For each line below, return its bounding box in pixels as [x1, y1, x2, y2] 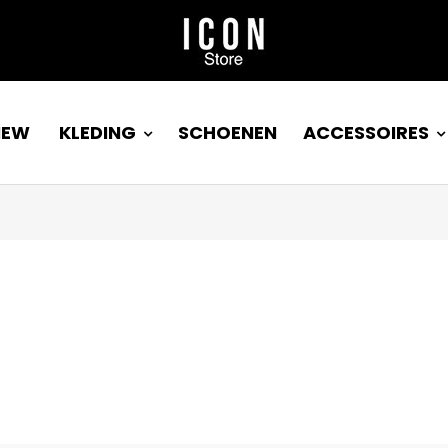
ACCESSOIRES [302, 120, 429, 145]
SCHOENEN [177, 120, 277, 145]
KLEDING [58, 120, 136, 145]
